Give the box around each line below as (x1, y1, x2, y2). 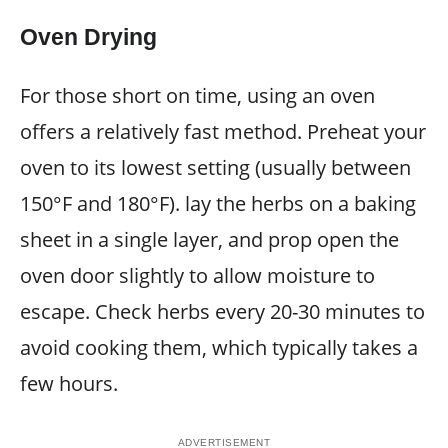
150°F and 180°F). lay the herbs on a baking (20, 189, 416, 217)
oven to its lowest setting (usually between (20, 153, 411, 181)
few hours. (20, 369, 118, 397)
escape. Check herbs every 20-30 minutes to (20, 297, 425, 325)
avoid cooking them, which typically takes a (20, 333, 418, 361)
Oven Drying (20, 23, 157, 50)
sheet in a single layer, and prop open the (20, 225, 399, 253)
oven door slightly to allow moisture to (20, 261, 375, 289)
